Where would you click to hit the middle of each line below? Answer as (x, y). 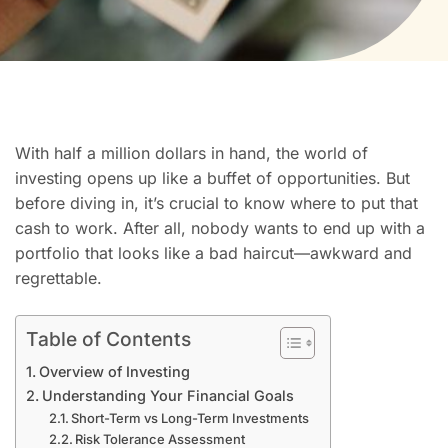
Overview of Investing (114, 371)
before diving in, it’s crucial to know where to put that (216, 203)
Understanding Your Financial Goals (167, 395)
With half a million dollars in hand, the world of (191, 153)
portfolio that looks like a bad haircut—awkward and (213, 253)
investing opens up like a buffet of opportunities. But (212, 178)
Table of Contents (108, 339)
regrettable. (58, 278)
